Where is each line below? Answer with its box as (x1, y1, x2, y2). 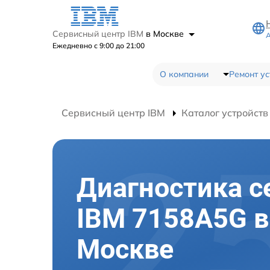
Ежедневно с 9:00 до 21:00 (52, 40, 145, 50)
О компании (159, 68, 209, 80)
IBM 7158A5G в (77, 202, 269, 234)
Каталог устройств (181, 106, 268, 119)
